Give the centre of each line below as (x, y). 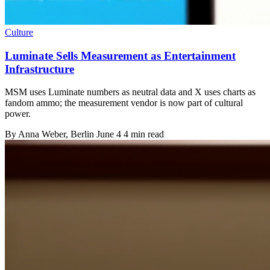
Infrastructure (39, 69)
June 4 (109, 134)
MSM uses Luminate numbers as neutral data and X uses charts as (130, 92)
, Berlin (81, 134)
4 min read (144, 134)
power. (18, 114)
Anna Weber (42, 134)
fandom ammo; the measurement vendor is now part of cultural (124, 103)
